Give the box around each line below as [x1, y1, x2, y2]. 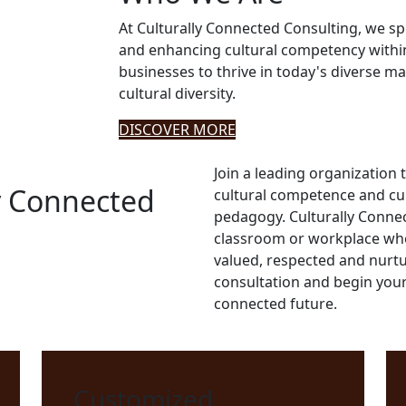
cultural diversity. [119, 83, 236, 104]
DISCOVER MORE [119, 120, 236, 140]
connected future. [214, 294, 337, 314]
